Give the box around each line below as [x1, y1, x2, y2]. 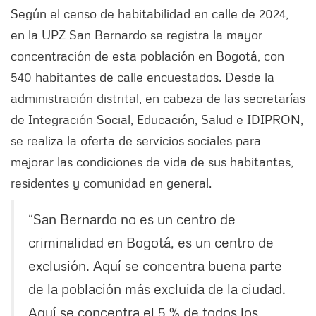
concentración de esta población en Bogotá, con [11, 48, 284, 64]
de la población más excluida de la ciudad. [28, 280, 286, 298]
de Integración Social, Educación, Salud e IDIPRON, [11, 111, 303, 128]
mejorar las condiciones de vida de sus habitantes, [11, 154, 293, 170]
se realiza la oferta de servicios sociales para [11, 133, 261, 149]
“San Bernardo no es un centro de [28, 210, 236, 228]
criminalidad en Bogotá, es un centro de [28, 233, 274, 251]
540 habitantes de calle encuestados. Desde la [11, 69, 274, 85]
